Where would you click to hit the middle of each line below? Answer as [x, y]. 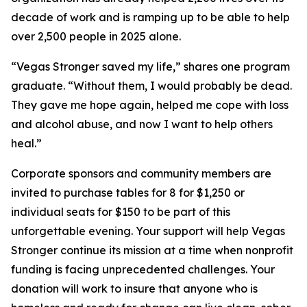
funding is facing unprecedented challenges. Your [143, 270]
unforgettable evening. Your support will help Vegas [148, 231]
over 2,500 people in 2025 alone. [96, 37]
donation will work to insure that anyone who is [134, 289]
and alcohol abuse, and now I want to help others [142, 124]
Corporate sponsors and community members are [141, 174]
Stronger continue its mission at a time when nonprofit [152, 250]
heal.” [26, 144]
